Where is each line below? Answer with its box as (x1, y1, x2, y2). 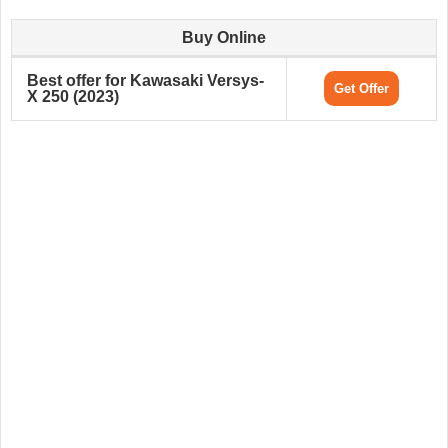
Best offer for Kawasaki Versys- (27, 72, 264, 90)
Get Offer (334, 81, 389, 97)
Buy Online (182, 29, 266, 47)
